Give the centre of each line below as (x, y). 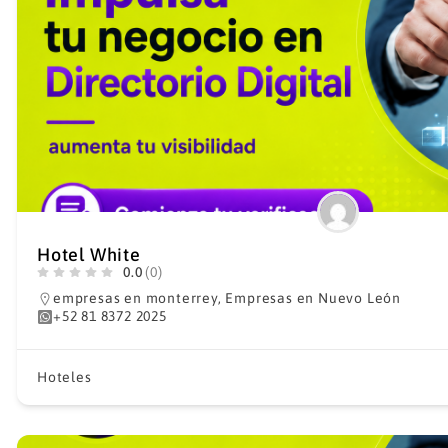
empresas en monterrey (135, 298)
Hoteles (64, 377)
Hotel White (89, 254)
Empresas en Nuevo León (313, 298)
